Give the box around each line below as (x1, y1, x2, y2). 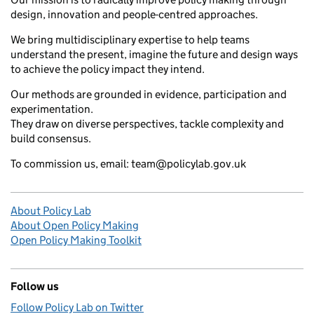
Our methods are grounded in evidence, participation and (11, 87, 287, 101)
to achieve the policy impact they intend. (11, 62, 205, 76)
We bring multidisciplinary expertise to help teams (11, 32, 250, 46)
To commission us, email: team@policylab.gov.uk (11, 156, 246, 170)
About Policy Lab (11, 203, 91, 217)
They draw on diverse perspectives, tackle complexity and (11, 116, 284, 130)
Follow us (11, 279, 59, 293)
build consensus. (11, 131, 91, 145)
